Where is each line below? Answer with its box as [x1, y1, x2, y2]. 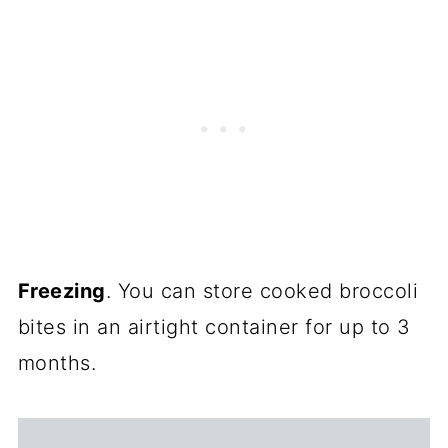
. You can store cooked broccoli [105, 279, 419, 304]
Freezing [17, 279, 106, 304]
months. [17, 351, 103, 376]
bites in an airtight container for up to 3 [17, 315, 411, 340]
